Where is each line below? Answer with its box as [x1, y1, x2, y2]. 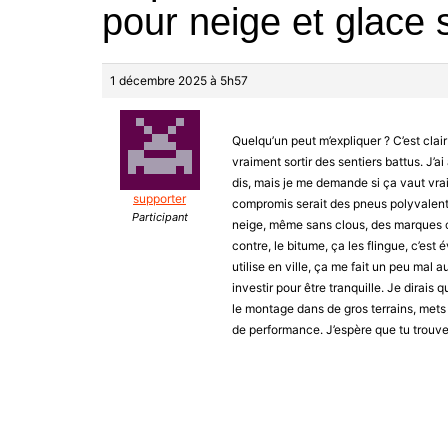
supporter [133, 191, 186, 207]
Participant [131, 210, 188, 225]
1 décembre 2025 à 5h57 [110, 73, 248, 89]
